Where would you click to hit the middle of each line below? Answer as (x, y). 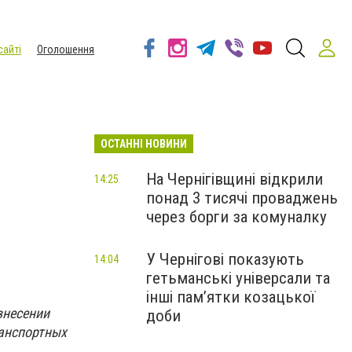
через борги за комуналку (236, 217)
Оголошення (66, 49)
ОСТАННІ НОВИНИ (144, 144)
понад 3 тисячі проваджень (242, 198)
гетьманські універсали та (238, 278)
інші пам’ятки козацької (231, 297)
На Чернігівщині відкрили (235, 179)
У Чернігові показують (225, 259)
